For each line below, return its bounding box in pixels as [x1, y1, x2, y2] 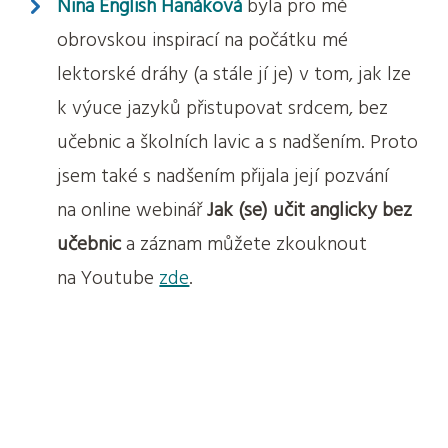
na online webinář [57, 196, 208, 225]
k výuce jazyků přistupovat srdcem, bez [57, 94, 389, 123]
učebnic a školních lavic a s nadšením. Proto [57, 128, 419, 157]
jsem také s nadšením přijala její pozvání [57, 162, 390, 191]
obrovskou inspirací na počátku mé [57, 26, 349, 55]
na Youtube [57, 264, 160, 293]
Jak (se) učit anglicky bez [207, 196, 413, 225]
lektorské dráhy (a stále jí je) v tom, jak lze [57, 60, 412, 89]
